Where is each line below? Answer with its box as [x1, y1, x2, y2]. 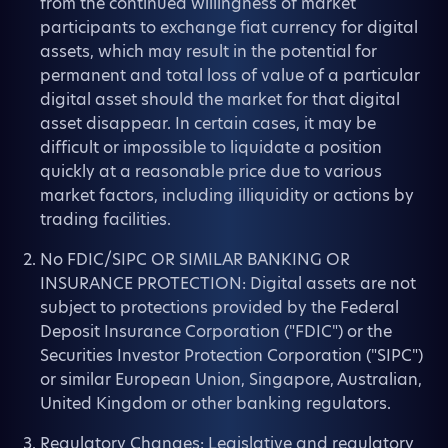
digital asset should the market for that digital [40, 88, 400, 111]
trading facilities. [40, 208, 171, 231]
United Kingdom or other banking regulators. [40, 392, 391, 415]
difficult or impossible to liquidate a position [40, 136, 382, 159]
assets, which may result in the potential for [40, 40, 377, 63]
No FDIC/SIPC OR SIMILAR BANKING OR [40, 248, 350, 271]
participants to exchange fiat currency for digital [40, 16, 418, 39]
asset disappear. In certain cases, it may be [40, 112, 376, 135]
